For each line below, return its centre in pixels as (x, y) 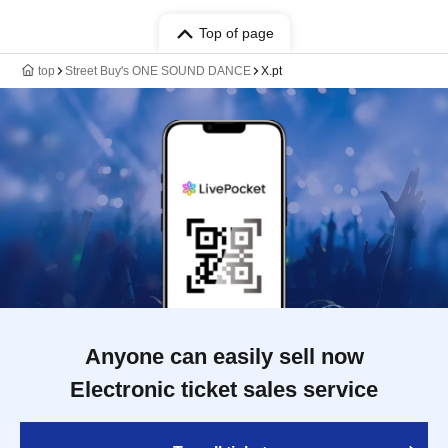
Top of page (236, 33)
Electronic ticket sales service (224, 389)
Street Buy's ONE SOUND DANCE (158, 71)
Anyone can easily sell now (224, 356)
